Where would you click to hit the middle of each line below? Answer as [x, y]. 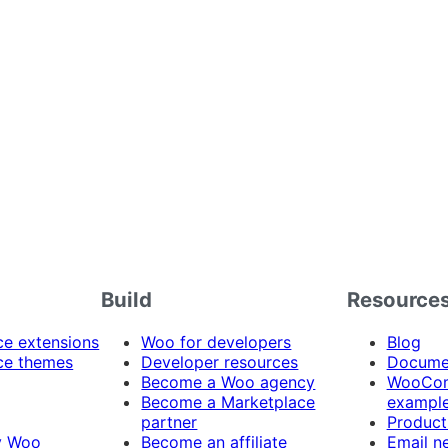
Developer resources [220, 362]
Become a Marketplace [228, 402]
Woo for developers [216, 342]
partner [169, 422]
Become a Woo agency [228, 382]
